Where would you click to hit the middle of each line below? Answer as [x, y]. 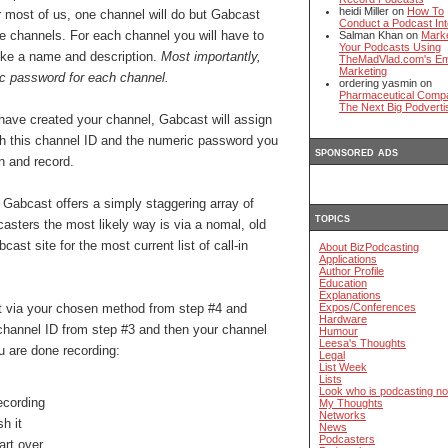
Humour [338, 331]
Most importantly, [211, 56]
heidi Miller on [373, 11]
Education [343, 283]
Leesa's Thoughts [362, 343]
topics [332, 218]
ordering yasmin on [385, 83]
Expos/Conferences [367, 307]
